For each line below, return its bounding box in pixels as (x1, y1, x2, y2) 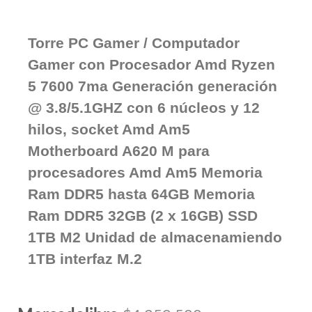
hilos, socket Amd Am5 (28, 121, 190, 137)
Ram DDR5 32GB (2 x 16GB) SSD (28, 208, 258, 224)
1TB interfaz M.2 (28, 251, 142, 267)
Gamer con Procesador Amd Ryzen (28, 56, 275, 72)
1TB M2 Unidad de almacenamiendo (28, 229, 282, 245)
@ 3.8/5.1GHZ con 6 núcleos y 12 (28, 100, 260, 116)
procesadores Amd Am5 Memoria (28, 164, 263, 180)
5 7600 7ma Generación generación (28, 78, 277, 94)
